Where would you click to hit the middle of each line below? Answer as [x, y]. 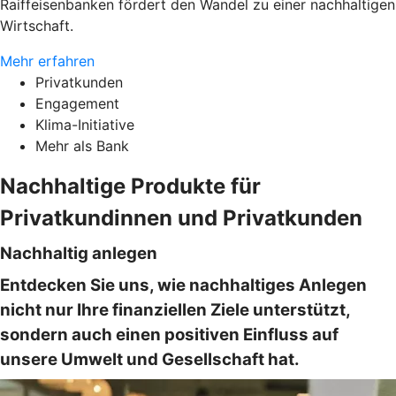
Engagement [77, 104]
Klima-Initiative [85, 125]
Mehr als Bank [82, 146]
